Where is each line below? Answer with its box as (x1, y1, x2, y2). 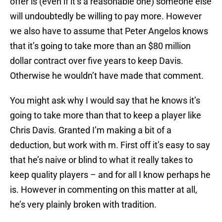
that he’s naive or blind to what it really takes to (10, 155, 193, 166)
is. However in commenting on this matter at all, (10, 184, 197, 195)
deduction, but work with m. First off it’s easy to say (10, 140, 210, 151)
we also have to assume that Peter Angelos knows (10, 26, 208, 37)
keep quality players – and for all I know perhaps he (10, 169, 211, 180)
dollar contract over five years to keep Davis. (10, 55, 183, 66)
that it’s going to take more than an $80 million (10, 41, 191, 52)
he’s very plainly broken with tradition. (10, 199, 157, 210)
